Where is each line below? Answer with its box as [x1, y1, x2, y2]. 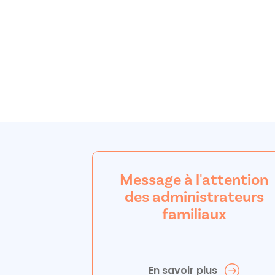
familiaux [161, 204, 227, 223]
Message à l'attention [120, 169, 268, 189]
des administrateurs [124, 187, 264, 206]
